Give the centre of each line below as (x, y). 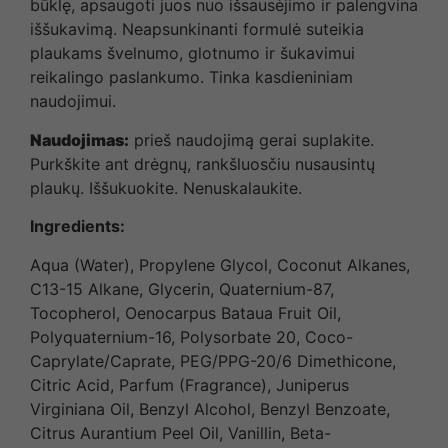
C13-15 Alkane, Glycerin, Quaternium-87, (182, 288)
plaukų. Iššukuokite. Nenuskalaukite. (166, 187)
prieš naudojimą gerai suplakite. (251, 139)
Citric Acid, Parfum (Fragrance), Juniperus (189, 384)
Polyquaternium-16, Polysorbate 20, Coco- (191, 336)
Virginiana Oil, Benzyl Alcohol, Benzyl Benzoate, (210, 408)
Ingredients (75, 226)
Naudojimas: (79, 139)
